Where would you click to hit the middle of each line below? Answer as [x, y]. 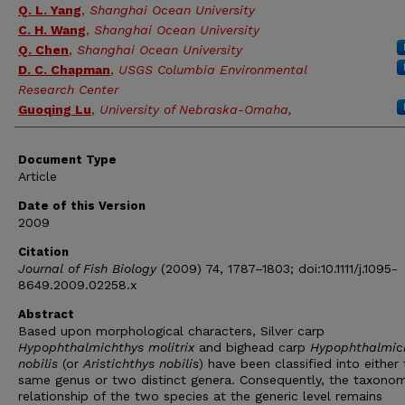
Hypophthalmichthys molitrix [106, 347]
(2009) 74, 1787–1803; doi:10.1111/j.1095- [277, 268]
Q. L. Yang [50, 10]
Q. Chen [43, 50]
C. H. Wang [52, 30]
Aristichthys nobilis [141, 363]
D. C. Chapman [64, 70]
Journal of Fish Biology [87, 268]
